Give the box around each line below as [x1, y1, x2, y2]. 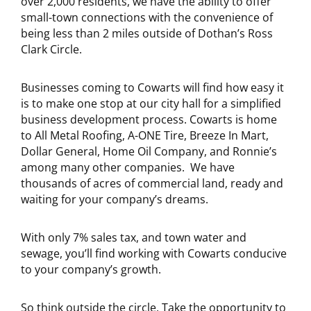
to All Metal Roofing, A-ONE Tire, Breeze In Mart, [21, 128, 269, 144]
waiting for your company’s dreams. [21, 192, 208, 208]
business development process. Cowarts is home [21, 112, 277, 128]
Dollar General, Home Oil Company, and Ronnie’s [21, 144, 277, 160]
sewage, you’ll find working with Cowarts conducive [21, 246, 287, 262]
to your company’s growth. [21, 262, 161, 278]
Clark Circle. [21, 42, 82, 58]
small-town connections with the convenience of [21, 10, 273, 26]
